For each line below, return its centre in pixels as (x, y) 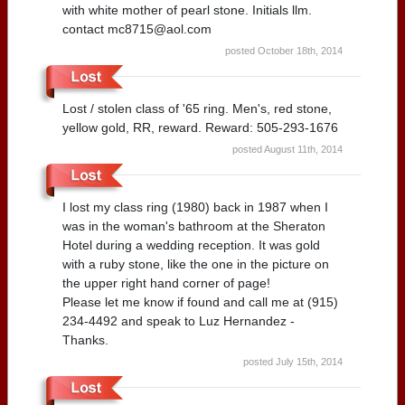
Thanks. (85, 339)
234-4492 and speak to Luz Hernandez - (179, 320)
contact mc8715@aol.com (137, 28)
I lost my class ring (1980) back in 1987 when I (195, 207)
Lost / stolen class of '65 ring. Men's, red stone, (197, 108)
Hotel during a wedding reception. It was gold (191, 245)
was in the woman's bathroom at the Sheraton (194, 226)
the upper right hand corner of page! (166, 283)
